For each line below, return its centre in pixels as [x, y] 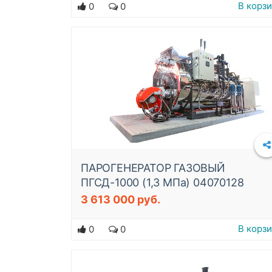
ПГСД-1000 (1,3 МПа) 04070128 [162, 182]
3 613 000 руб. [121, 199]
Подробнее [202, 202]
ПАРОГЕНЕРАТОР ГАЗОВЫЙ [153, 168]
